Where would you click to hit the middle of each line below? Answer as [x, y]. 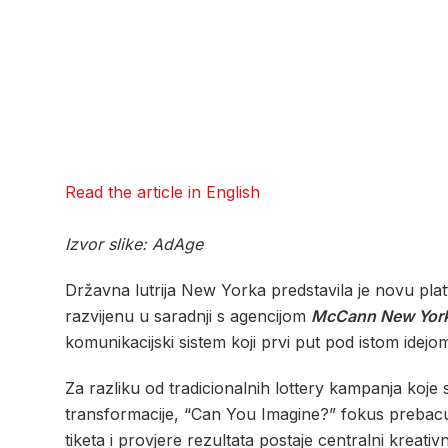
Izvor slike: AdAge [134, 243]
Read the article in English [162, 191]
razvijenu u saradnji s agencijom [188, 315]
